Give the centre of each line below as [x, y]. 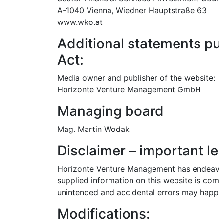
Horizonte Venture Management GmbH [129, 89]
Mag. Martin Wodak [93, 129]
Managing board [110, 111]
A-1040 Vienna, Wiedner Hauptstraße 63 [132, 10]
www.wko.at [80, 22]
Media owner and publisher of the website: [136, 78]
